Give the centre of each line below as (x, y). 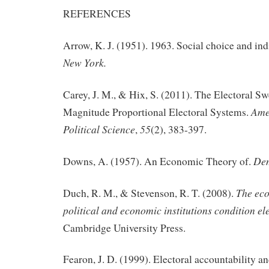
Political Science (99, 129)
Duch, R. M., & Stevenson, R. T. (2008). (150, 193)
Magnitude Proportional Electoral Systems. (157, 112)
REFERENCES (97, 14)
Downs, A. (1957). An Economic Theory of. (158, 161)
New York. (85, 63)
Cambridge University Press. (124, 228)
